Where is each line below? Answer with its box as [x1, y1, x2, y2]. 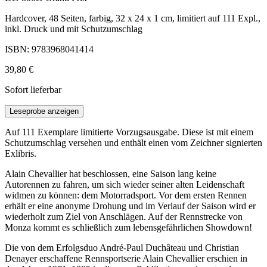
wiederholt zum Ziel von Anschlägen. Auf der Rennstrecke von [5, 212, 243, 222]
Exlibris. [5, 148, 36, 159]
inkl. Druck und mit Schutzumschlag [5, 24, 142, 35]
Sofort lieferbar [5, 85, 61, 95]
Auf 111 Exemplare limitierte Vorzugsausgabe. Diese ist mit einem [5, 127, 253, 138]
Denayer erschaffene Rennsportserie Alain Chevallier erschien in [5, 253, 247, 264]
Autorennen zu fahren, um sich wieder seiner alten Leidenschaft [5, 179, 244, 190]
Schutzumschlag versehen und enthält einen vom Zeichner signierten [5, 138, 262, 148]
